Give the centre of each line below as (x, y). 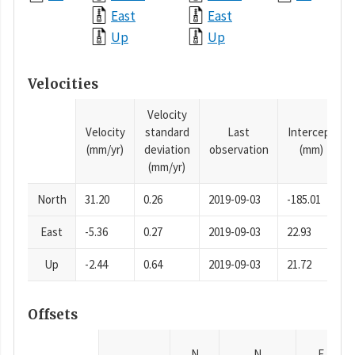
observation (239, 150)
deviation (167, 150)
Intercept (311, 132)
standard (167, 132)
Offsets (53, 314)
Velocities (63, 84)
